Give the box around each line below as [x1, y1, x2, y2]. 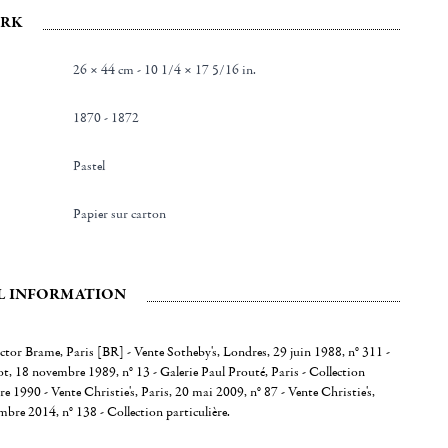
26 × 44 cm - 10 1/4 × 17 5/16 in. [73, 61, 257, 79]
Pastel [81, 157, 106, 175]
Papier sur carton [81, 205, 167, 223]
